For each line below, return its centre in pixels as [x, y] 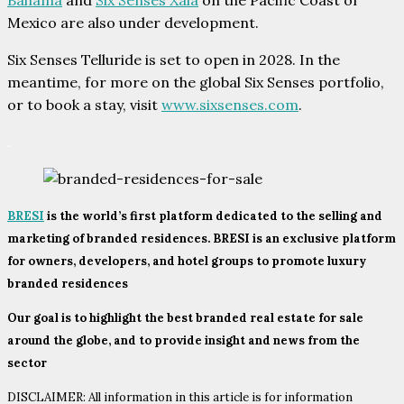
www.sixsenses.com [230, 105]
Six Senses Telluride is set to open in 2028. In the [174, 60]
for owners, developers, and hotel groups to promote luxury [187, 262]
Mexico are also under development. [133, 23]
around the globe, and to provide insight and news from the [184, 341]
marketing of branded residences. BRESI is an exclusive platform [202, 239]
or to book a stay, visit [84, 105]
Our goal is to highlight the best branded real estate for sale [185, 318]
